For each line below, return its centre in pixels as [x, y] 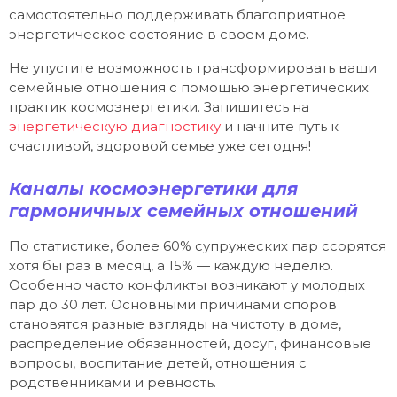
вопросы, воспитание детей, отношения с [158, 362]
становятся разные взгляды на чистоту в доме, [175, 323]
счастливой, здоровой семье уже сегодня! [160, 146]
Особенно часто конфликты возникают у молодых [187, 284]
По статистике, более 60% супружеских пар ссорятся [198, 245]
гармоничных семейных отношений [183, 210]
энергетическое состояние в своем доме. [159, 34]
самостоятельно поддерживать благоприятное [177, 14]
